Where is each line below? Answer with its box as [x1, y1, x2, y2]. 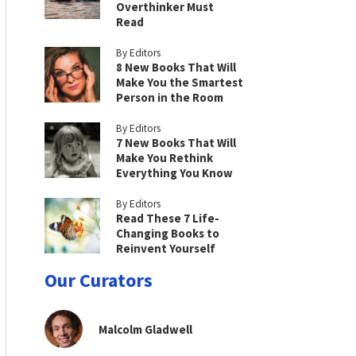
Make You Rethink [116, 150, 213, 165]
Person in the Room [116, 90, 223, 105]
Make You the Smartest [116, 75, 243, 90]
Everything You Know [116, 165, 233, 180]
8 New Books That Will [116, 60, 236, 75]
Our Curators [44, 268, 153, 292]
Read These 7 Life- [116, 211, 219, 226]
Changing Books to [116, 226, 219, 241]
